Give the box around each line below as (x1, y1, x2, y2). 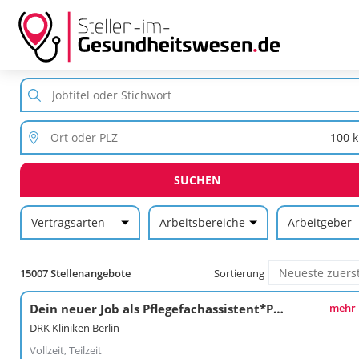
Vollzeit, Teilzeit (29, 343, 102, 357)
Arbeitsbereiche (159, 215, 245, 230)
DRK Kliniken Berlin (29, 321, 119, 335)
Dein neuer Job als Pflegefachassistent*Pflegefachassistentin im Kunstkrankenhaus (272, 301, 284, 317)
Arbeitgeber (287, 215, 352, 230)
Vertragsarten (30, 215, 105, 230)
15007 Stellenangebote (19, 265, 131, 280)
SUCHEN (173, 172, 220, 188)
